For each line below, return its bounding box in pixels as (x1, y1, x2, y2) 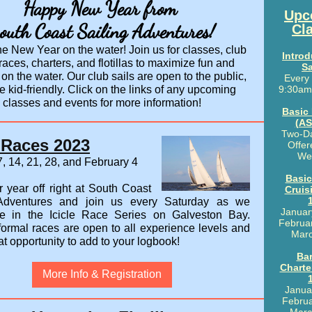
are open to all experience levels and (59, 222, 251, 234)
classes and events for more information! (3, 97, 201, 109)
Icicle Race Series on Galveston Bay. (42, 209, 250, 221)
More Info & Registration (42, 268, 162, 280)
